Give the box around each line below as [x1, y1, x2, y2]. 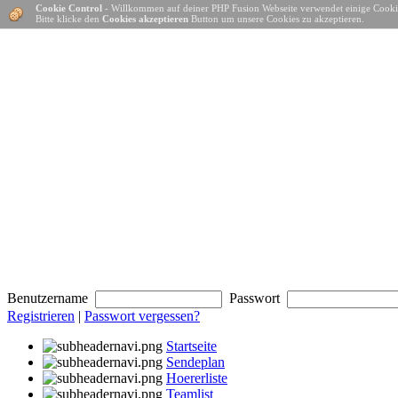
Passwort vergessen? [84, 308, 200, 324]
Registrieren [7, 308, 75, 324]
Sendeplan [166, 354, 225, 370]
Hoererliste [166, 370, 227, 386]
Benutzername [7, 291, 95, 306]
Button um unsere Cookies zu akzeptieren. [188, 13, 364, 24]
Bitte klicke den [36, 13, 102, 24]
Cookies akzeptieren [102, 13, 188, 24]
